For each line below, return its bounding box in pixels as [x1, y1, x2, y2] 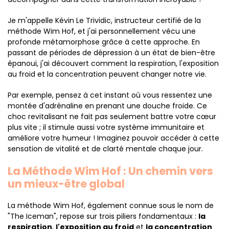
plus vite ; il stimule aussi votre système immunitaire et [8, 122, 204, 132]
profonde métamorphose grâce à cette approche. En [8, 37, 200, 47]
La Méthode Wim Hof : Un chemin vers [8, 164, 213, 178]
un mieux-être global [8, 176, 125, 191]
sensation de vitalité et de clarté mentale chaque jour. [8, 144, 203, 154]
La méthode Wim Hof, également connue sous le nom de [8, 200, 214, 211]
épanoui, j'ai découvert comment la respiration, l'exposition [8, 58, 219, 68]
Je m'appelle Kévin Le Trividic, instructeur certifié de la [8, 15, 201, 26]
